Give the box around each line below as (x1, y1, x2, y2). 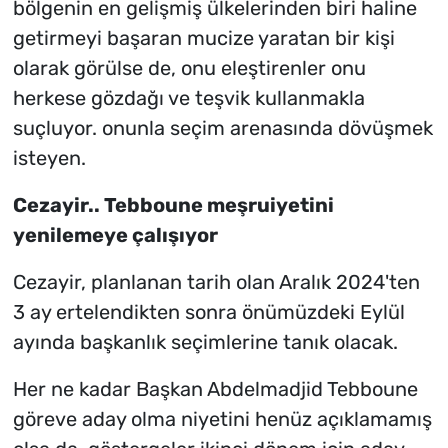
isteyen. (12, 146, 86, 171)
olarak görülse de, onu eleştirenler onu (12, 56, 366, 81)
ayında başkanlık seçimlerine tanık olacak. (12, 330, 398, 355)
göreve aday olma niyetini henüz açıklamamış (12, 407, 432, 432)
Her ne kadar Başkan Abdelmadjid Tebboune (12, 377, 418, 402)
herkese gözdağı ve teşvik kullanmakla (12, 86, 365, 111)
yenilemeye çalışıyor (12, 223, 218, 248)
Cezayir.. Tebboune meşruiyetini (12, 193, 334, 218)
